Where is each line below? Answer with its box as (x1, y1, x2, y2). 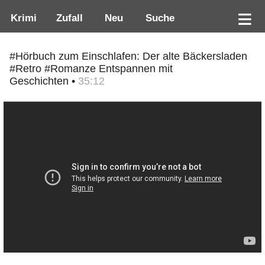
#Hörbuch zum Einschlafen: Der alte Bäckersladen (9, 50, 247, 63)
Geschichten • (9, 75, 78, 88)
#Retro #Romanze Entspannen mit (9, 63, 173, 75)
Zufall (50, 12, 86, 24)
